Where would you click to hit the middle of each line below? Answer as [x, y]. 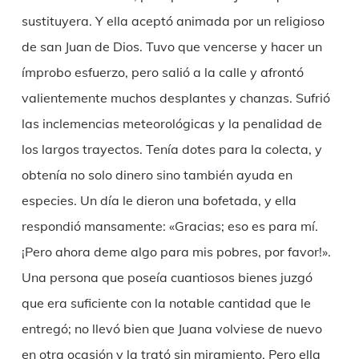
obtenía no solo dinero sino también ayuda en [157, 175]
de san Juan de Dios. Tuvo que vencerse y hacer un [171, 47]
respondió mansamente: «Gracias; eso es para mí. [169, 226]
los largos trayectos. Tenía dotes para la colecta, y [171, 149]
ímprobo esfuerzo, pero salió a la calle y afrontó [162, 73]
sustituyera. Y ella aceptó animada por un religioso [173, 21]
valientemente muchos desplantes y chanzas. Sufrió [175, 98]
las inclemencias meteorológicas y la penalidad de [171, 124]
